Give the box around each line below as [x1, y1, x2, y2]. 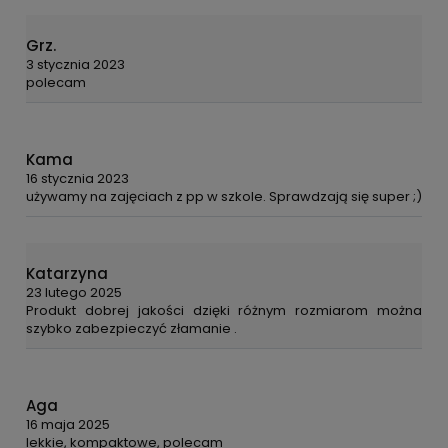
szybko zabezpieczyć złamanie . [26, 319, 237, 339]
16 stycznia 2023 [26, 169, 129, 189]
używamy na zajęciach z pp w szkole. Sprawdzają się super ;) [26, 187, 422, 207]
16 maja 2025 [26, 415, 110, 435]
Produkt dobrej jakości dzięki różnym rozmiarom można [26, 301, 422, 321]
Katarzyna [26, 263, 108, 285]
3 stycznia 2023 [26, 55, 125, 75]
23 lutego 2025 [26, 283, 122, 303]
